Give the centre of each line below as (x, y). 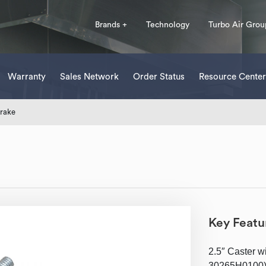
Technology (168, 25)
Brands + (111, 25)
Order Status (159, 77)
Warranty (27, 77)
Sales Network (89, 77)
